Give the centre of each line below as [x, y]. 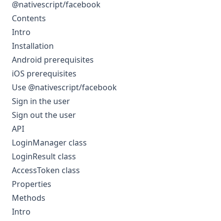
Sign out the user [44, 115]
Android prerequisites [53, 60]
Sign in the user [41, 101]
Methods [29, 198]
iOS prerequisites [44, 74]
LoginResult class [44, 157]
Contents [29, 18]
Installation [33, 46]
